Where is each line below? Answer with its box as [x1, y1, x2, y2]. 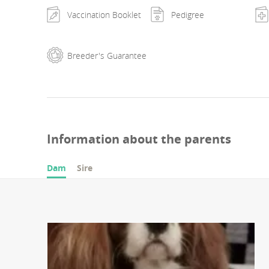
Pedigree [171, 8, 205, 20]
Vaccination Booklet [67, 8, 141, 20]
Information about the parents [47, 131, 231, 148]
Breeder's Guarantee [67, 49, 147, 61]
